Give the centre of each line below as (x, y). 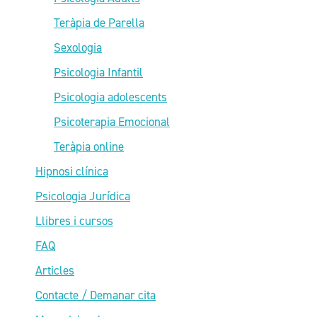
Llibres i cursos (74, 220)
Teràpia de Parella (99, 22)
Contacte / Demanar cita (96, 295)
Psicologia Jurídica (83, 196)
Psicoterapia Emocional (112, 121)
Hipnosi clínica (72, 171)
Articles (55, 270)
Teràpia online (89, 146)
